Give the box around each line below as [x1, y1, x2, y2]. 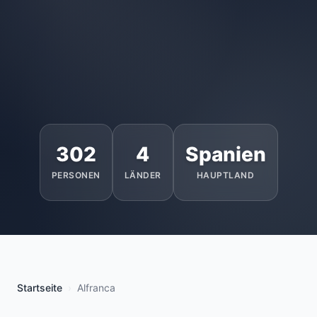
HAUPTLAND [196, 170, 255, 180]
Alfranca [77, 282, 115, 294]
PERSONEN [51, 170, 100, 180]
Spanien [185, 142, 266, 166]
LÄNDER [124, 170, 161, 180]
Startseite [17, 282, 62, 294]
